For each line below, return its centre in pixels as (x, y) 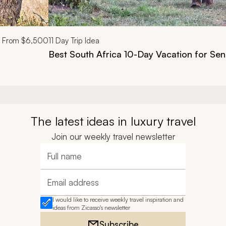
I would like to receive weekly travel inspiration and (118, 200)
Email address (70, 187)
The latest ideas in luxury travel (113, 121)
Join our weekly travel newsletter (113, 136)
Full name (63, 161)
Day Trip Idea (76, 41)
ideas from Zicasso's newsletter (91, 208)
